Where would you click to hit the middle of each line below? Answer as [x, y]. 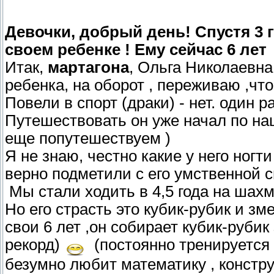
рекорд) [35, 245]
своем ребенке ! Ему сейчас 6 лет [136, 50]
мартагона [88, 68]
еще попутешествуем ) [88, 139]
